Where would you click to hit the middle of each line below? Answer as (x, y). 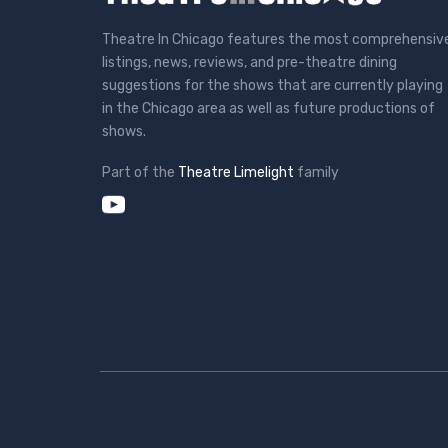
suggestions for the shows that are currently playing (272, 85)
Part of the (138, 172)
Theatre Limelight (236, 172)
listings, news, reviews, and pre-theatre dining (249, 62)
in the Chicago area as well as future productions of (268, 108)
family (318, 172)
